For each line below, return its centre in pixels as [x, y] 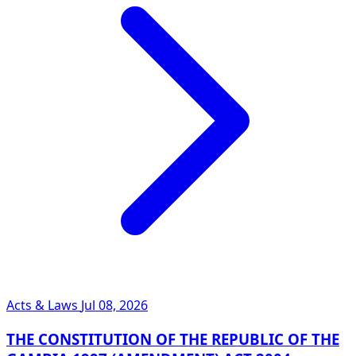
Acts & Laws [44, 305]
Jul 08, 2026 [114, 305]
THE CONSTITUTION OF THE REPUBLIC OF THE [173, 339]
